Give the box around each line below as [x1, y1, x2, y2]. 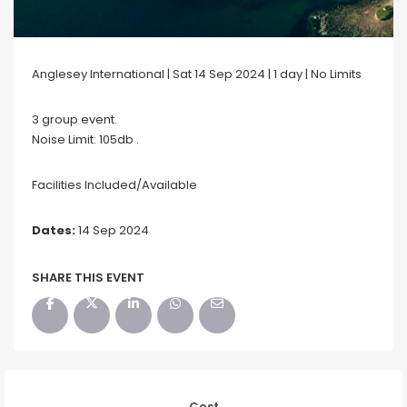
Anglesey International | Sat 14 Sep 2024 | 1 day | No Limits [32, 65, 362, 83]
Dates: [32, 221, 75, 239]
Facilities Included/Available [32, 175, 197, 194]
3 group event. [32, 110, 117, 128]
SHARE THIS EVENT [32, 268, 144, 286]
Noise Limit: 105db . [32, 130, 139, 148]
